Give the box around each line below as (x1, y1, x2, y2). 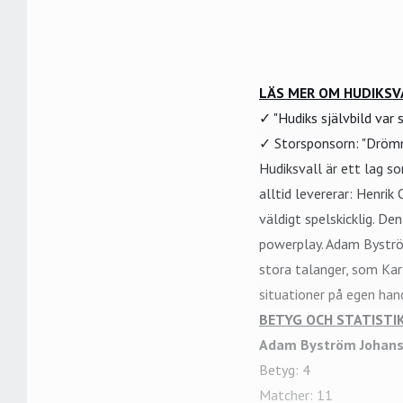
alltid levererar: (259, 184, 356, 203)
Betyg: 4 (259, 361, 310, 380)
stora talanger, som (259, 260, 381, 279)
